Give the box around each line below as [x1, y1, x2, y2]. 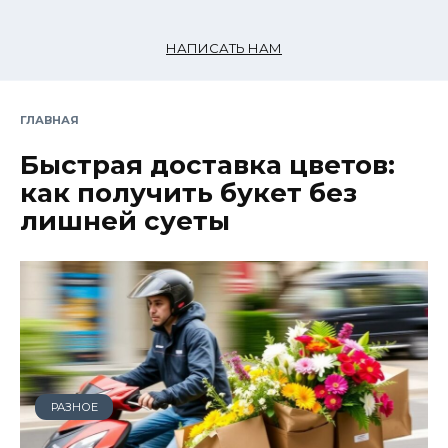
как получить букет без [20, 176, 357, 209]
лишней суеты [20, 204, 230, 237]
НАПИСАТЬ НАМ [166, 40, 282, 56]
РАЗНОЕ [50, 399, 98, 414]
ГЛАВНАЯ [20, 113, 79, 127]
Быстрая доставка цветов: [20, 148, 395, 181]
